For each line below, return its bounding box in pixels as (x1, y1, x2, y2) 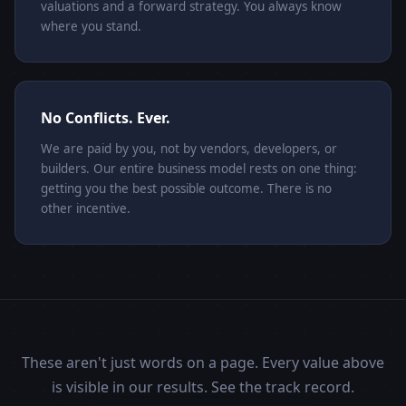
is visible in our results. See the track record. (52, 377, 354, 398)
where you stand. (41, 18, 141, 35)
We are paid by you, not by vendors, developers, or (41, 140, 337, 158)
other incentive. (41, 200, 130, 217)
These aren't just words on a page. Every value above (22, 353, 384, 373)
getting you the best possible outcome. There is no (41, 180, 332, 198)
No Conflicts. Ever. (41, 108, 170, 129)
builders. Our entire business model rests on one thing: (41, 160, 357, 178)
